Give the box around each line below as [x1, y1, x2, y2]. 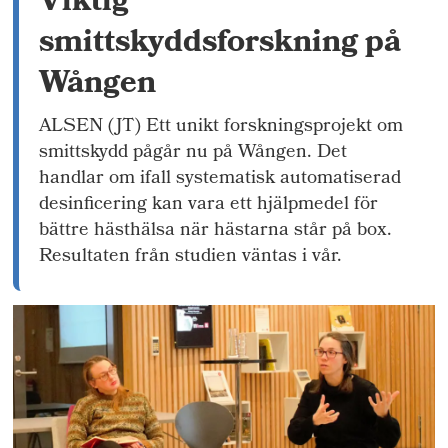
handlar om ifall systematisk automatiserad [39, 163, 402, 195]
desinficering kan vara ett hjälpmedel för [39, 189, 379, 221]
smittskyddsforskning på [39, 17, 402, 71]
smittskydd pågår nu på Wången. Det [39, 137, 348, 169]
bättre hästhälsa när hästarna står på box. [39, 215, 393, 247]
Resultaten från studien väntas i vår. [39, 241, 343, 273]
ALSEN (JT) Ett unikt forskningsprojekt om [39, 111, 404, 143]
